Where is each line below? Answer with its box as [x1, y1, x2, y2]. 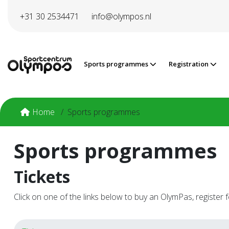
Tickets [14, 166, 70, 188]
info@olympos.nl [91, 10, 151, 22]
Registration [169, 59, 210, 68]
